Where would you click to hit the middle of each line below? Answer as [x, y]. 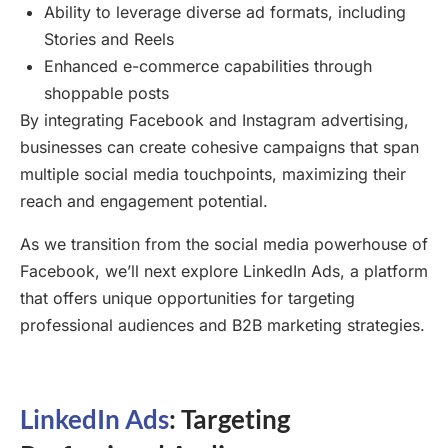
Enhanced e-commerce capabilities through [208, 65]
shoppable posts [106, 92]
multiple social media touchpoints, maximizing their [213, 173]
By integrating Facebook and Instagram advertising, [214, 119]
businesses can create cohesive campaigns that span [219, 146]
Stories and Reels [109, 38]
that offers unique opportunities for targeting [187, 297]
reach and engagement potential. [144, 200]
